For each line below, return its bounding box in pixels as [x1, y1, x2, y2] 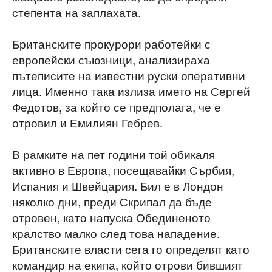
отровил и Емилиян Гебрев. [12, 114, 163, 131]
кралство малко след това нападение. [12, 225, 220, 242]
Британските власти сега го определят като [12, 240, 250, 257]
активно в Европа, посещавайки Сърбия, [12, 161, 234, 178]
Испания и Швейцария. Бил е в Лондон [12, 177, 223, 194]
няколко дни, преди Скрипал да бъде [12, 193, 212, 210]
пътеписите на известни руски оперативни [12, 67, 245, 84]
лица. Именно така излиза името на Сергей [12, 83, 250, 100]
